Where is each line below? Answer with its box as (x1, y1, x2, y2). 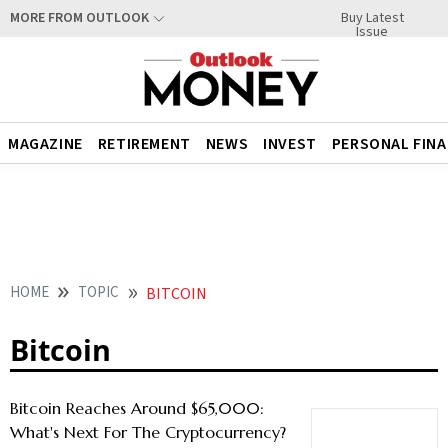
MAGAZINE (8, 132, 83, 155)
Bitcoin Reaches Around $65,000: (10, 398, 264, 418)
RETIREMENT (97, 132, 191, 155)
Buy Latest (340, 7, 404, 28)
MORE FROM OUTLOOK (10, 8, 149, 28)
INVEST (263, 132, 317, 155)
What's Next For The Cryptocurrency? (10, 422, 286, 442)
